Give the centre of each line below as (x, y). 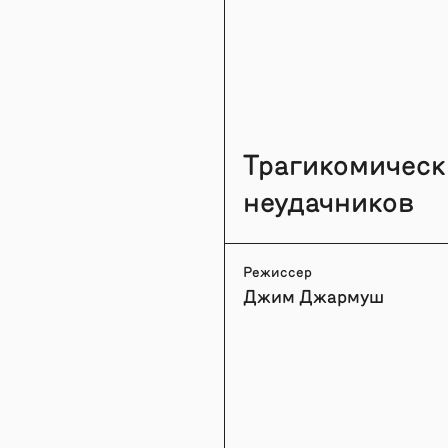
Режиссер (277, 271)
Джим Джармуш (313, 295)
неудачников (328, 199)
